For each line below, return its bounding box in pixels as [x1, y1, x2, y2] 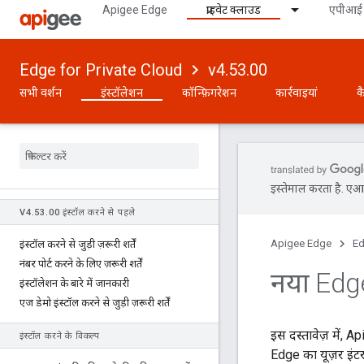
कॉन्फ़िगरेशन [182, 86, 236, 99]
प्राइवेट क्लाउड [206, 3, 261, 16]
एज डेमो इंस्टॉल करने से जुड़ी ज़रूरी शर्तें [19, 297, 170, 309]
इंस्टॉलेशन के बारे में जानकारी [19, 277, 129, 289]
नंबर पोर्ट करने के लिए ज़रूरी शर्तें [19, 258, 142, 270]
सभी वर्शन [19, 86, 62, 99]
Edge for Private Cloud [19, 60, 182, 80]
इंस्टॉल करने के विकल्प [19, 331, 100, 341]
